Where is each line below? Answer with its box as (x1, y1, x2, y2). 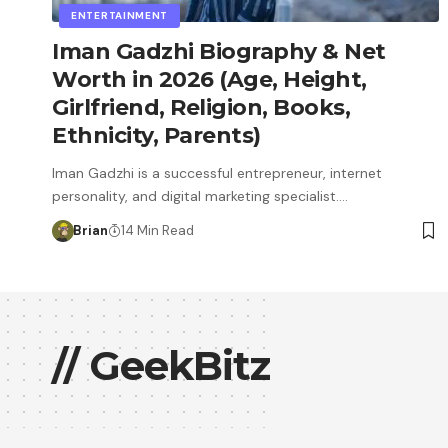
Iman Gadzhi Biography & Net (52, 37, 386, 65)
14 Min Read (120, 221, 194, 239)
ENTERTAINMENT (71, 8, 169, 22)
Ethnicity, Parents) (52, 121, 261, 149)
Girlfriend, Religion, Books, (52, 93, 350, 121)
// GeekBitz (52, 340, 270, 390)
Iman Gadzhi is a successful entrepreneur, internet (52, 163, 382, 182)
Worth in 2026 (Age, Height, (52, 65, 367, 93)
